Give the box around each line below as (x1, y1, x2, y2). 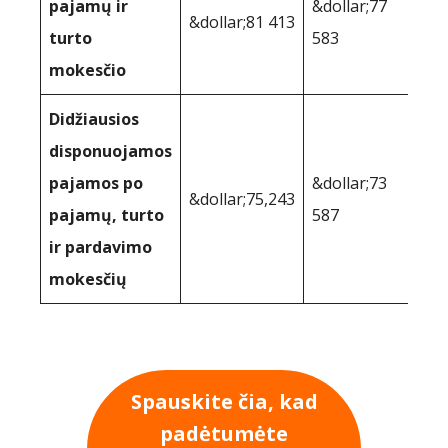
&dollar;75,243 (189, 188, 295, 211)
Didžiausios (49, 108, 139, 131)
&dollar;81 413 (189, 11, 295, 34)
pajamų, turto (49, 204, 164, 227)
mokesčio (49, 59, 126, 82)
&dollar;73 (312, 172, 387, 195)
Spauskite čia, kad (130, 387, 318, 415)
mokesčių (49, 268, 127, 291)
